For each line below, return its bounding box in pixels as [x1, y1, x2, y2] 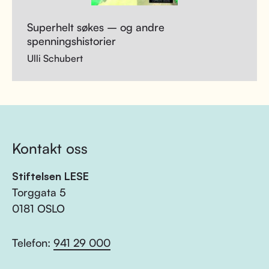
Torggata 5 [12, 186, 66, 199]
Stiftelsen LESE [12, 169, 89, 183]
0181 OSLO [12, 202, 65, 215]
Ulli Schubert [27, 52, 83, 64]
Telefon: [12, 236, 53, 249]
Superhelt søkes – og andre [27, 20, 165, 34]
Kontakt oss [12, 139, 88, 157]
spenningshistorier [27, 34, 116, 47]
